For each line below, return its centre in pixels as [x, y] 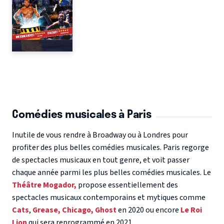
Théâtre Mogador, [44, 185]
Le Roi [191, 210]
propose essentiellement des [127, 185]
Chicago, [78, 210]
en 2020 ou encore [148, 210]
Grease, [46, 210]
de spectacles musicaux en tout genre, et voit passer [101, 160]
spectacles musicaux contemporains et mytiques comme [109, 198]
